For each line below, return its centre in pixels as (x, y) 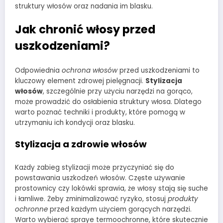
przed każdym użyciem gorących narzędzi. (120, 209)
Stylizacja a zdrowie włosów (81, 144)
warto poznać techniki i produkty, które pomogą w (100, 112)
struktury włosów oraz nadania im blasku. (84, 6)
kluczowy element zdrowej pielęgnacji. (80, 81)
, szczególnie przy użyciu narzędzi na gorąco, (118, 92)
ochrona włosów (90, 71)
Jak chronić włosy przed (85, 29)
